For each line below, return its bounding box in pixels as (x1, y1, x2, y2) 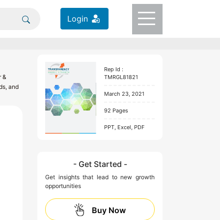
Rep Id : (104, 65, 124, 73)
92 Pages (104, 107, 129, 114)
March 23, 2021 (104, 90, 145, 97)
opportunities (45, 182, 81, 190)
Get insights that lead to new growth (45, 173, 155, 181)
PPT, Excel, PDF (104, 123, 145, 131)
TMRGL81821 (104, 73, 138, 81)
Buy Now (92, 205, 126, 216)
